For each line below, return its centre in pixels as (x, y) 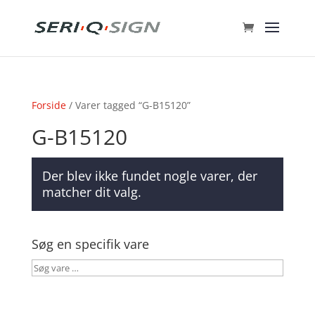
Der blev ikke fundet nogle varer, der (149, 176)
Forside (49, 105)
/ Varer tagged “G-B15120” (128, 105)
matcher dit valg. (91, 192)
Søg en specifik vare (90, 244)
